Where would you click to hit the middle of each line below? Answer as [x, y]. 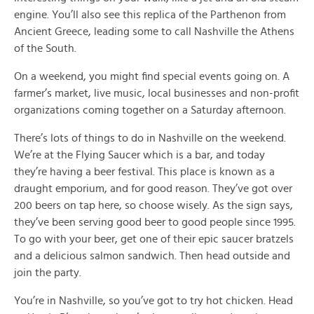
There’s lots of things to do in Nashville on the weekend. [150, 138]
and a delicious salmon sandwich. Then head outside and [152, 256]
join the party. [48, 273]
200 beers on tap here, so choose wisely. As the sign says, [153, 205]
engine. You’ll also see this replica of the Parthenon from [150, 15]
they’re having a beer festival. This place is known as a [144, 172]
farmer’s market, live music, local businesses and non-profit [157, 93]
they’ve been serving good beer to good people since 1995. [155, 222]
